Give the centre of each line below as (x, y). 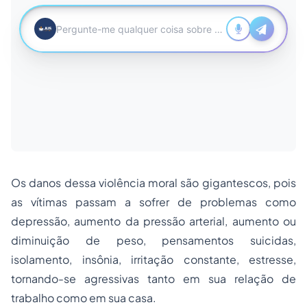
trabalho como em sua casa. (84, 298)
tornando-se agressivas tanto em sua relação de (153, 279)
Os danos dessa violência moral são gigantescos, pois (153, 183)
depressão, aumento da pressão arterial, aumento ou (153, 221)
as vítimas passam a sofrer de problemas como (153, 202)
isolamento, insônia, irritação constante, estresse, (153, 259)
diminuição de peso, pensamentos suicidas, (153, 240)
